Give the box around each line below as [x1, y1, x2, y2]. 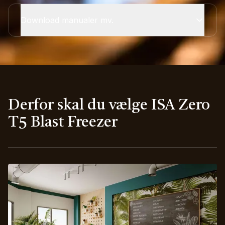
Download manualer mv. [21, 15, 114, 25]
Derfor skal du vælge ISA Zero [8, 98, 210, 113]
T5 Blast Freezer [8, 115, 118, 130]
